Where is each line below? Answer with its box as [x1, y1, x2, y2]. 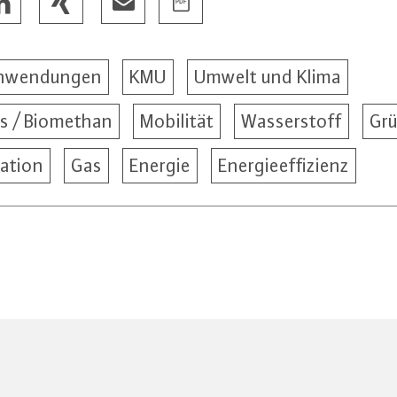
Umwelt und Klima [194, 66, 341, 88]
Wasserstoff [241, 110, 342, 132]
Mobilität [140, 110, 214, 132]
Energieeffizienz [218, 154, 349, 176]
